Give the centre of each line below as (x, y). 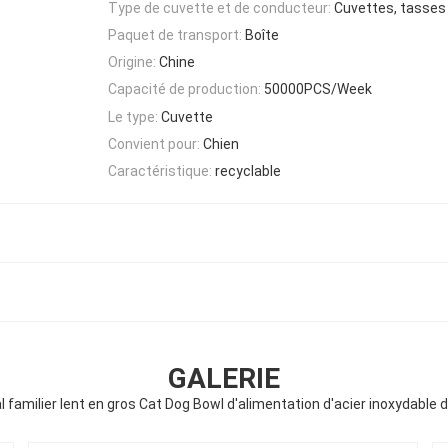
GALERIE (224, 379)
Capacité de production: (184, 89)
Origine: (132, 62)
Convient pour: (154, 144)
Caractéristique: (160, 171)
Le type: (133, 116)
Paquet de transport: (175, 34)
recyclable (248, 171)
